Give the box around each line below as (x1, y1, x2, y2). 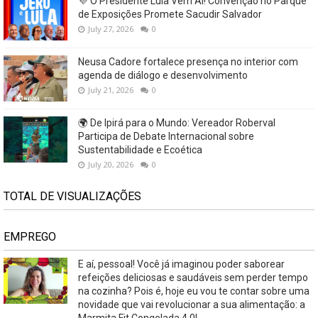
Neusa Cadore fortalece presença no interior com (78, 56, 298, 68)
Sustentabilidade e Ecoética (78, 144, 202, 156)
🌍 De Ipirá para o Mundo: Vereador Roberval (78, 117, 275, 129)
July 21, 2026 (88, 84, 133, 96)
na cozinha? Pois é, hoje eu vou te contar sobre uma (78, 285, 309, 297)
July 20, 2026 (88, 159, 133, 170)
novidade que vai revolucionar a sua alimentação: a (78, 299, 305, 311)
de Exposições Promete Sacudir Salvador (78, 9, 262, 21)
